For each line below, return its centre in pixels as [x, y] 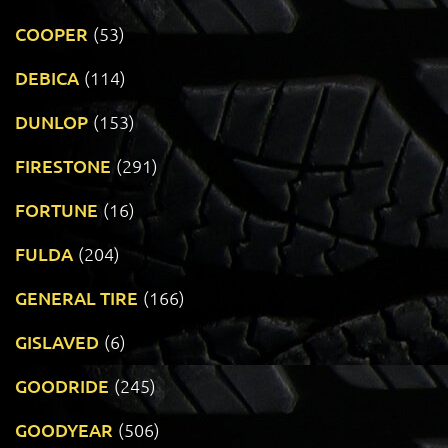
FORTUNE [56, 210]
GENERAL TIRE [76, 298]
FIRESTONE [63, 166]
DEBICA [47, 78]
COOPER [51, 34]
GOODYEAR [64, 430]
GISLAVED [57, 342]
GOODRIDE [62, 386]
